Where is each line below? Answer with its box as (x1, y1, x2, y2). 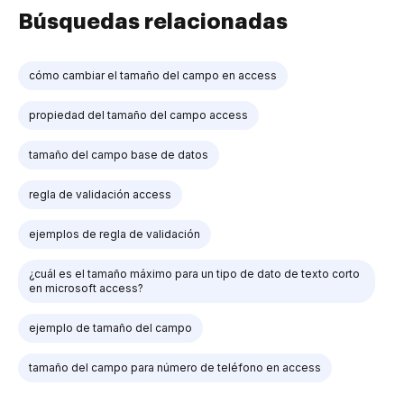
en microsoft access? (29, 280, 143, 295)
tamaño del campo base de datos (29, 147, 208, 161)
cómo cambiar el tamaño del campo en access (29, 68, 277, 82)
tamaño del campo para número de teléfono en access (29, 360, 321, 374)
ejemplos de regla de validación (29, 226, 200, 241)
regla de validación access (29, 187, 171, 201)
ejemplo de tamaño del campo (29, 320, 192, 335)
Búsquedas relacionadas (18, 10, 288, 32)
